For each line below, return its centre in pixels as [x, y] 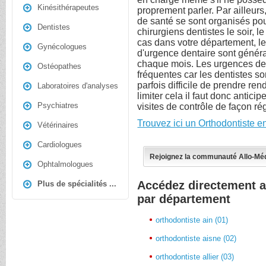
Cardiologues [60, 145]
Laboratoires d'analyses [78, 86]
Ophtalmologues [65, 164]
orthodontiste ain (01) [192, 220]
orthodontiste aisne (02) [196, 238]
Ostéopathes [59, 66]
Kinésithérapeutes [68, 7]
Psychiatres [58, 105]
